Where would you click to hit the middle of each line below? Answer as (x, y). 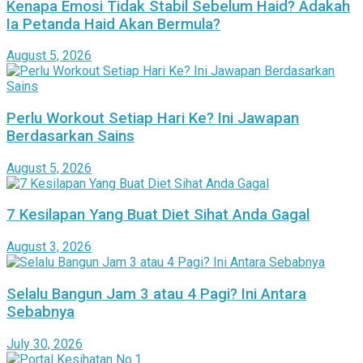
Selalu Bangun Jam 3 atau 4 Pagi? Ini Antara (156, 294)
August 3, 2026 (49, 247)
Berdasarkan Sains (70, 137)
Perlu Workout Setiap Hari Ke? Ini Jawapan (153, 119)
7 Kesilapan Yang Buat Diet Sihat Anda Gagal (158, 215)
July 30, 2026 (45, 344)
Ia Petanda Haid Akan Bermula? (113, 24)
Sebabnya (41, 312)
